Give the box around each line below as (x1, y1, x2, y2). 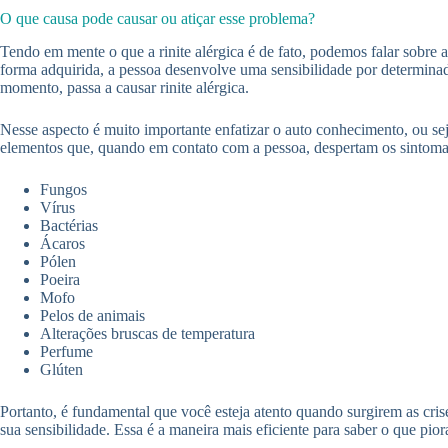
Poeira (40, 270, 80, 288)
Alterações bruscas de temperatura (40, 324, 255, 342)
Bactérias (40, 216, 98, 234)
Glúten (40, 360, 83, 378)
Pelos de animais (40, 306, 145, 324)
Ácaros (40, 234, 85, 252)
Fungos (40, 180, 87, 198)
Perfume (40, 342, 93, 360)
